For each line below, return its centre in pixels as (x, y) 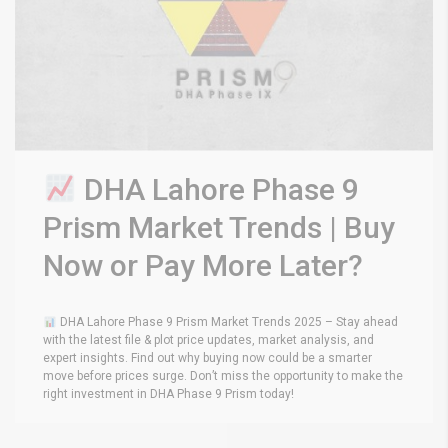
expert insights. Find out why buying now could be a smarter (207, 358)
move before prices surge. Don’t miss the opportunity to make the (223, 376)
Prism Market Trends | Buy (219, 228)
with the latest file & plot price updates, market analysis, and (208, 340)
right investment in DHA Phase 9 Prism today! (170, 394)
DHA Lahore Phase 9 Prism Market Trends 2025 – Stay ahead (227, 322)
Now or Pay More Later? (203, 266)
